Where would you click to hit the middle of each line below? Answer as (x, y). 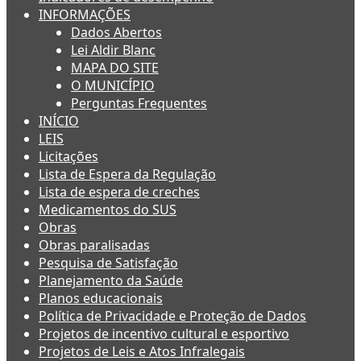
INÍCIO (59, 121)
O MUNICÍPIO (113, 86)
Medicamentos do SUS (108, 210)
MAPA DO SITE (115, 68)
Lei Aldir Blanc (113, 50)
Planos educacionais (101, 299)
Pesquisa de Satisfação (108, 263)
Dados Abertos (116, 33)
